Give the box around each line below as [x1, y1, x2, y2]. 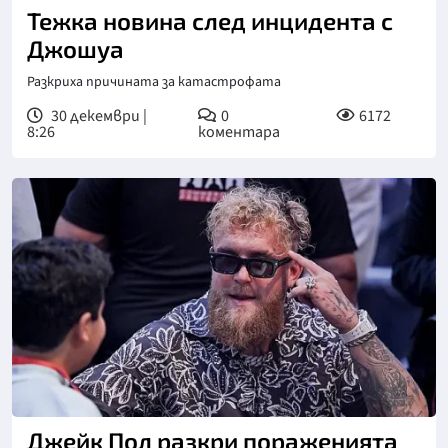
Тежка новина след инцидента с [27, 6, 393, 35]
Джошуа [27, 34, 124, 63]
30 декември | [48, 105, 147, 127]
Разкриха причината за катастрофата [27, 72, 281, 92]
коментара [197, 121, 280, 143]
